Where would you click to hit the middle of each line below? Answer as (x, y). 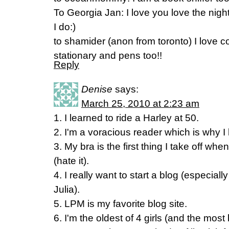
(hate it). (71, 161)
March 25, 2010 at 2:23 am (140, 104)
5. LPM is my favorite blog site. (120, 204)
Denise (97, 89)
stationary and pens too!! (108, 55)
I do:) (65, 27)
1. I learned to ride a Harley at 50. (126, 118)
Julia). (67, 189)
